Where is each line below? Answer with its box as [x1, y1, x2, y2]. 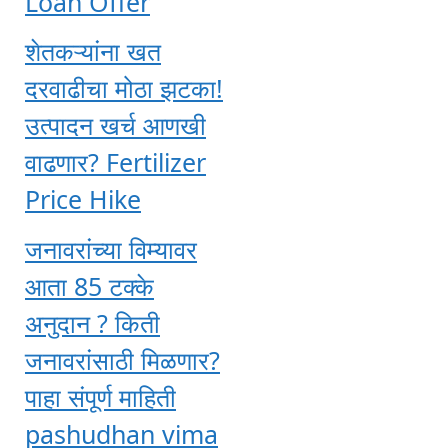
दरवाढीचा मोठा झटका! [25, 71, 223, 106]
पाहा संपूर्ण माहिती [25, 379, 176, 414]
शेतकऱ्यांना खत [25, 34, 161, 69]
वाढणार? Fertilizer [25, 145, 206, 180]
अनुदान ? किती [25, 305, 160, 340]
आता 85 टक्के [25, 268, 154, 303]
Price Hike [25, 182, 141, 217]
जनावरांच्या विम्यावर [25, 231, 197, 266]
